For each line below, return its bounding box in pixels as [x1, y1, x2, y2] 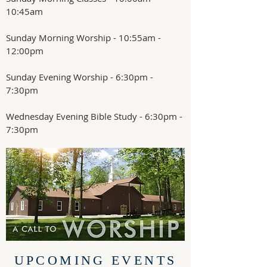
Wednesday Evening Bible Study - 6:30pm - [6, 110, 182, 122]
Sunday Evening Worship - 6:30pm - [6, 71, 153, 83]
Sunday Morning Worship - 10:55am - [6, 32, 161, 44]
